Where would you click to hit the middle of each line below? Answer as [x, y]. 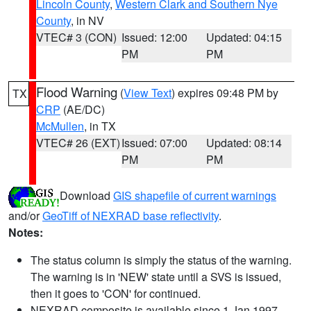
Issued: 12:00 [154, 37]
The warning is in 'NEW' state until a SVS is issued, [156, 277]
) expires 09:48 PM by [225, 93]
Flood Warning [77, 92]
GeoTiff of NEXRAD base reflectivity [131, 216]
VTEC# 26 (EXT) [78, 143]
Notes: [26, 232]
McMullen [60, 126]
